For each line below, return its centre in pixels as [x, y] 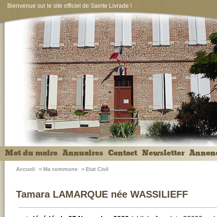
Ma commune [60, 169]
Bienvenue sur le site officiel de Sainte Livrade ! [70, 6]
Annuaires [83, 153]
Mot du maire [31, 153]
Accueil [25, 169]
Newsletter [163, 153]
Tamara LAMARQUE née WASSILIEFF [102, 194]
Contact [123, 153]
